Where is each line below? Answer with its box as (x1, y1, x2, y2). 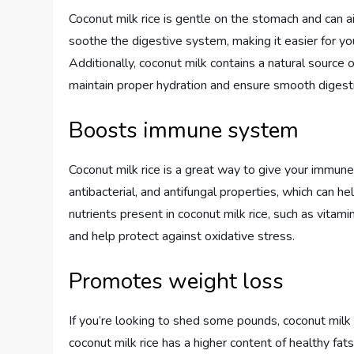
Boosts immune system (69, 115, 299, 145)
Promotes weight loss (69, 266, 284, 296)
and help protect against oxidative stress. (69, 228, 296, 245)
